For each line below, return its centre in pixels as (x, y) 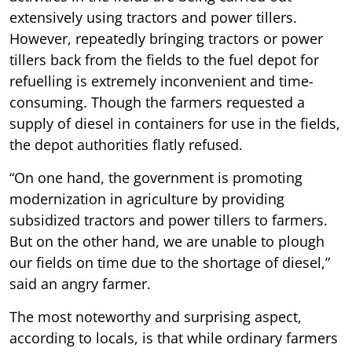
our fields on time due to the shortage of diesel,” (170, 262)
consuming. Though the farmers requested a (157, 102)
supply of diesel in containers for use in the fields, (175, 123)
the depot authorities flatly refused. (126, 144)
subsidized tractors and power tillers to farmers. (169, 220)
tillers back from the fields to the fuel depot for (164, 59)
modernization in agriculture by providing (147, 198)
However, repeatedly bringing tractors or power (166, 38)
